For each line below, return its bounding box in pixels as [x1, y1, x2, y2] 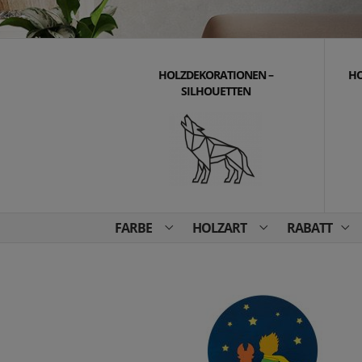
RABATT [287, 219, 332, 237]
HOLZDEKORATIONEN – [158, 67, 273, 82]
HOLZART [192, 219, 246, 237]
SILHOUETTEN [180, 83, 250, 99]
